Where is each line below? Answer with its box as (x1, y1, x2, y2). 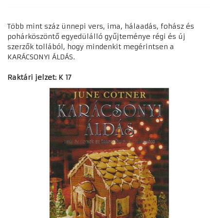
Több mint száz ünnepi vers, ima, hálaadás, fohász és (7, 21, 194, 31)
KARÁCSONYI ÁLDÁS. (7, 52, 75, 61)
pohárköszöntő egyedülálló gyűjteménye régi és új (7, 32, 185, 41)
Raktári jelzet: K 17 (7, 73, 72, 82)
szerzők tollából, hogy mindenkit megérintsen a (7, 42, 174, 51)
